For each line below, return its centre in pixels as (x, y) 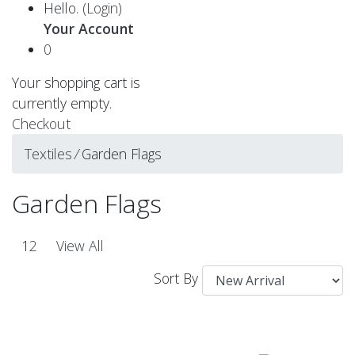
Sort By (176, 279)
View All (80, 246)
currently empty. (62, 103)
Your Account (89, 28)
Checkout (41, 123)
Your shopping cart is (76, 82)
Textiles (48, 153)
